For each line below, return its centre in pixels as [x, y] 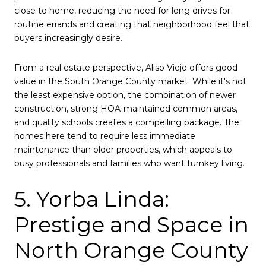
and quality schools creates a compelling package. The [127, 122]
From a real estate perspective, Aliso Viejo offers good [126, 67]
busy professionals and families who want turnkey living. [129, 163]
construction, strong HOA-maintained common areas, [126, 108]
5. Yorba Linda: [92, 199]
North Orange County [131, 250]
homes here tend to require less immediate [105, 136]
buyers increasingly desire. [68, 38]
